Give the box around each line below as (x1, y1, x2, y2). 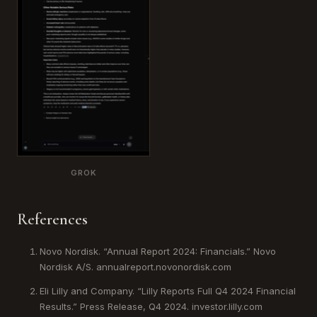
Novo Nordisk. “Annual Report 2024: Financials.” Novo (40, 245, 276, 257)
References (17, 209, 88, 229)
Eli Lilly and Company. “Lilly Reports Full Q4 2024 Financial (40, 284, 296, 296)
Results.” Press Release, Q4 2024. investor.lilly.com (40, 300, 263, 312)
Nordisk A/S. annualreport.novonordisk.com (40, 260, 231, 272)
